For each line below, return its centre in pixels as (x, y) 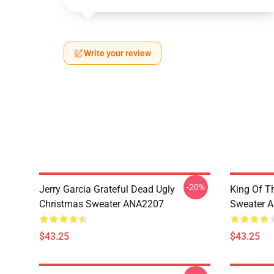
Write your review (117, 53)
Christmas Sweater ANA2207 (102, 204)
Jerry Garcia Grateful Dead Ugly (107, 189)
